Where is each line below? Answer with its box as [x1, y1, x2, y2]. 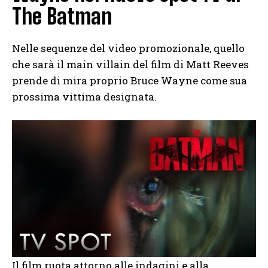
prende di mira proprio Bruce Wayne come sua [12, 73, 247, 87]
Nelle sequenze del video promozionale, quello [12, 41, 245, 55]
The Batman [12, 3, 112, 29]
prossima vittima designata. [12, 89, 157, 103]
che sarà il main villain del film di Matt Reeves [12, 57, 249, 71]
